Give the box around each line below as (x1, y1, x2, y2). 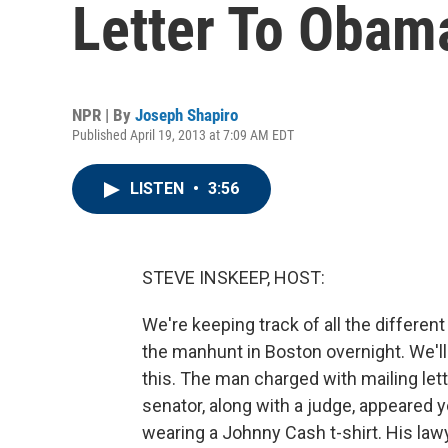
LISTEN (130, 179, 188, 198)
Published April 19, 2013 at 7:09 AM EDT (72, 127, 294, 143)
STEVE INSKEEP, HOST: (142, 267, 325, 288)
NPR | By (72, 105, 135, 125)
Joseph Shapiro (135, 105, 238, 125)
